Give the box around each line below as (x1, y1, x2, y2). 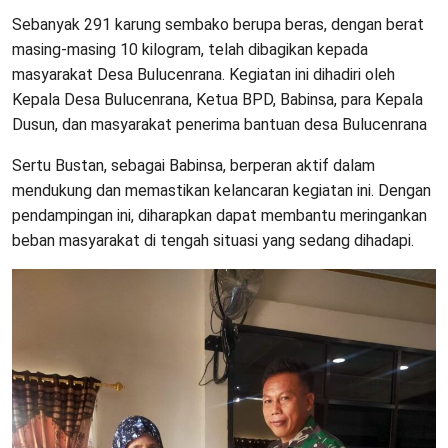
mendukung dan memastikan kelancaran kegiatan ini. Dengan (12, 180, 431, 200)
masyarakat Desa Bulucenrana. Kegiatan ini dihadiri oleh (12, 64, 395, 84)
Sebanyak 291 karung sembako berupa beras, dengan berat (12, 14, 424, 34)
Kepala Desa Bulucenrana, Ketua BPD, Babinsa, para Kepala (12, 89, 423, 109)
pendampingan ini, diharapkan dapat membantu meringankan (12, 205, 427, 225)
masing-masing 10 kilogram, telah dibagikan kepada (12, 39, 368, 59)
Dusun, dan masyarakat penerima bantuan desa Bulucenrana (12, 114, 427, 134)
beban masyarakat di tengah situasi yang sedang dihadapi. (12, 230, 414, 250)
